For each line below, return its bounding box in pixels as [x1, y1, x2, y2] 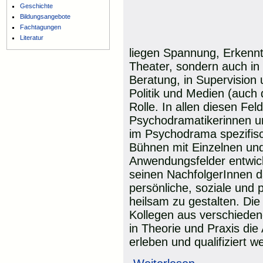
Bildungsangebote [20, 12, 71, 20]
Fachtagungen [20, 23, 62, 31]
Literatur [20, 33, 44, 41]
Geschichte [20, 2, 53, 9]
